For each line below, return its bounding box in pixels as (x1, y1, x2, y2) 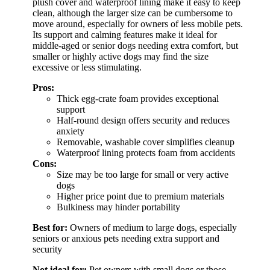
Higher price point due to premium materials (57, 191, 224, 202)
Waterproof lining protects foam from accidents (57, 148, 235, 159)
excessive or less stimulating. (33, 62, 142, 73)
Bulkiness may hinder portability (57, 202, 180, 213)
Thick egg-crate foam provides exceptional (57, 93, 219, 104)
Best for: (33, 222, 67, 233)
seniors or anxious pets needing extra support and (33, 233, 219, 244)
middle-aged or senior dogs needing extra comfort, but (33, 40, 238, 51)
